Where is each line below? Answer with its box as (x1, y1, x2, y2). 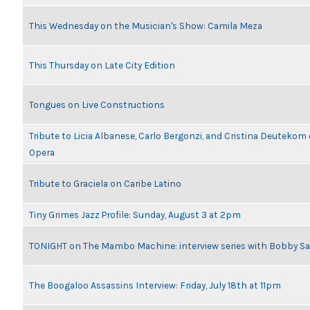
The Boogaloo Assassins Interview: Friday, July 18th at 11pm (29, 280, 281, 291)
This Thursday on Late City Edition (29, 60, 175, 71)
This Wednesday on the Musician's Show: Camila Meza (29, 20, 262, 31)
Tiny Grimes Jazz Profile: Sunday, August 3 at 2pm (29, 209, 241, 220)
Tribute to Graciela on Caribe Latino (29, 178, 181, 189)
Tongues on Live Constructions (29, 99, 165, 110)
